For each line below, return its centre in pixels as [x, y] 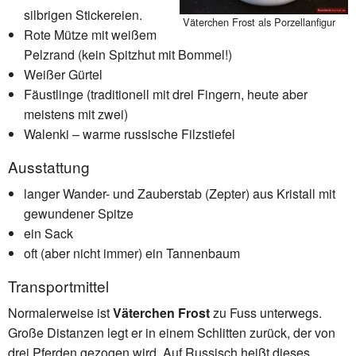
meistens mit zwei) [76, 114]
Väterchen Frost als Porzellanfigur [259, 21]
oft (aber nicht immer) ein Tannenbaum [132, 253]
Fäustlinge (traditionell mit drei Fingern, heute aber [166, 94]
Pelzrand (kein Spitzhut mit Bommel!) [128, 54]
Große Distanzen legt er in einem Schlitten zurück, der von [172, 332]
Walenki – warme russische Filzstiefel [130, 133]
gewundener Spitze [79, 213]
